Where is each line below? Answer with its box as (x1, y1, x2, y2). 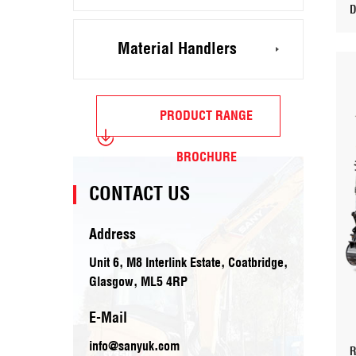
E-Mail (89, 311, 127, 326)
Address (89, 228, 136, 242)
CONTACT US (89, 185, 190, 204)
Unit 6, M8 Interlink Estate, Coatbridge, (89, 257, 288, 269)
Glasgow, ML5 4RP (89, 277, 188, 288)
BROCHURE (176, 152, 237, 164)
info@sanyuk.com (89, 341, 180, 353)
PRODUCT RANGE (160, 110, 253, 122)
